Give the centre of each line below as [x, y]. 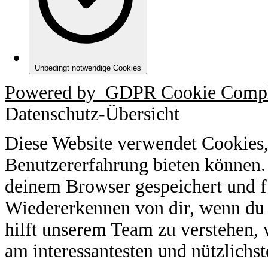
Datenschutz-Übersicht [92, 114]
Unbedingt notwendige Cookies [88, 68]
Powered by [55, 92]
